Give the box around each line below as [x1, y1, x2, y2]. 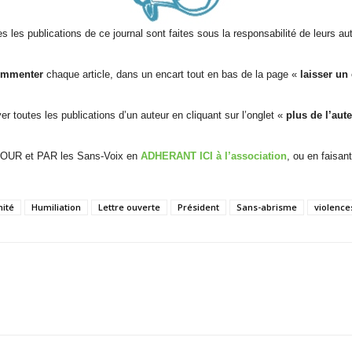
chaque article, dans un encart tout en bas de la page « [42, 68, 300, 80]
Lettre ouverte [98, 200, 160, 213]
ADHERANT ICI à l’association [140, 149, 287, 162]
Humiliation [31, 200, 81, 213]
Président [178, 200, 219, 213]
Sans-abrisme [236, 200, 297, 213]
